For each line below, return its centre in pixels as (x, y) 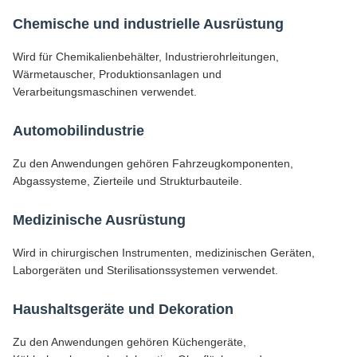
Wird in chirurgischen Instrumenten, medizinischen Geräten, (164, 253)
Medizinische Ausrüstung (99, 220)
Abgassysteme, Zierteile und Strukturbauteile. (127, 181)
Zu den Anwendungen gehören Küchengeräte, (129, 342)
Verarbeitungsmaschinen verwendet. (105, 92)
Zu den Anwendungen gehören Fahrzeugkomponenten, (153, 163)
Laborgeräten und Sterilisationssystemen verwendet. (145, 270)
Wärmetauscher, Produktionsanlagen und (117, 74)
